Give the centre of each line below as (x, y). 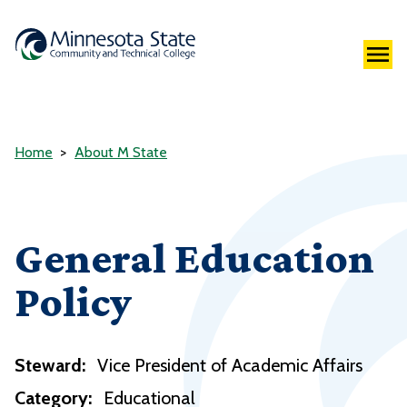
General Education (194, 258)
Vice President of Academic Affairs (230, 366)
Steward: (50, 366)
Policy (73, 302)
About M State (121, 153)
